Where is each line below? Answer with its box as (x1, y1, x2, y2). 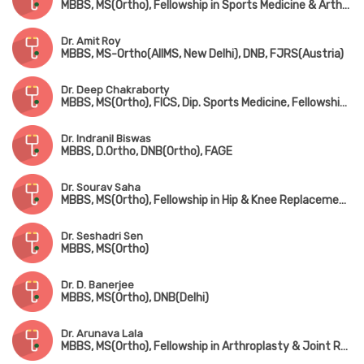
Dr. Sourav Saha (61, 181, 141, 194)
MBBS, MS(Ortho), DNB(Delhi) (61, 291, 209, 305)
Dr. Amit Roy (61, 35, 120, 48)
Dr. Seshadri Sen (61, 230, 143, 243)
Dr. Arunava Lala (61, 327, 143, 340)
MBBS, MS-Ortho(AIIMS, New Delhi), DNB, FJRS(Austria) (61, 47, 344, 62)
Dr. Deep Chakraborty (61, 84, 169, 97)
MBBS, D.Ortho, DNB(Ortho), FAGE (61, 145, 232, 159)
